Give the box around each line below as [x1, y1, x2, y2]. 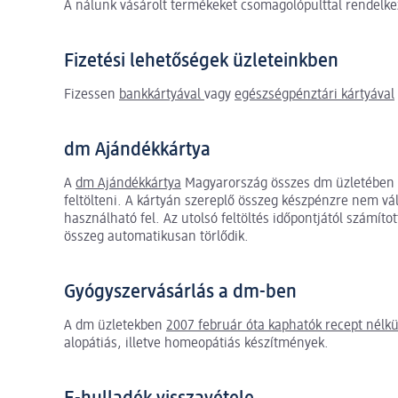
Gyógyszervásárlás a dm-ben [64, 282, 297, 302]
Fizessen [64, 87, 119, 102]
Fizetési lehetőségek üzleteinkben [64, 51, 338, 71]
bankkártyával [119, 87, 204, 102]
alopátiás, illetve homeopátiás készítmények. [64, 336, 329, 351]
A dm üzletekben [64, 318, 166, 333]
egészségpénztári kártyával [235, 87, 394, 102]
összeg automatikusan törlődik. [64, 229, 249, 244]
